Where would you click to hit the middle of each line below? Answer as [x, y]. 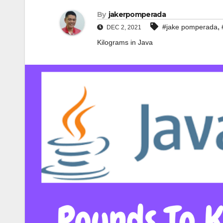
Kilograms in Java [125, 43]
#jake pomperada [190, 27]
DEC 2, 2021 [123, 28]
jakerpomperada [137, 15]
